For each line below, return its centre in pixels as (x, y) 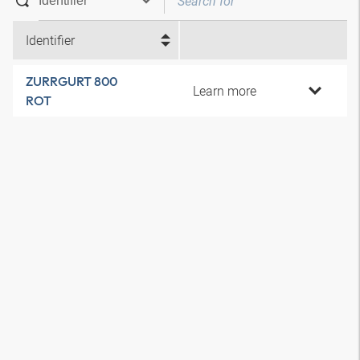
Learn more (225, 91)
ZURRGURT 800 (72, 81)
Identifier (50, 40)
